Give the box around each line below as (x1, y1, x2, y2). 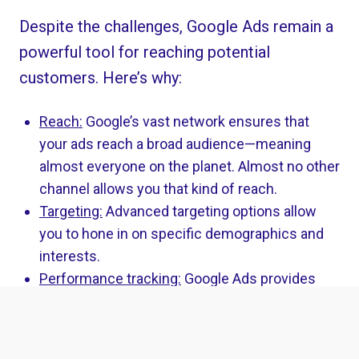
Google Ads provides (181, 269, 316, 287)
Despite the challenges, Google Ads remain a (19, 16, 334, 36)
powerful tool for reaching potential (19, 42, 271, 62)
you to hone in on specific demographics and (39, 224, 324, 242)
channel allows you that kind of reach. (39, 179, 277, 197)
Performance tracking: (39, 269, 181, 287)
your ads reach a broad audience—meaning (39, 135, 311, 152)
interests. (39, 247, 100, 264)
